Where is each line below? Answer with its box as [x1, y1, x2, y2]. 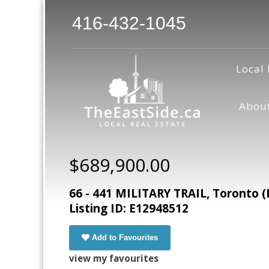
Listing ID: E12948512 [69, 201, 189, 217]
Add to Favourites [92, 233, 158, 243]
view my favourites [69, 252, 159, 265]
